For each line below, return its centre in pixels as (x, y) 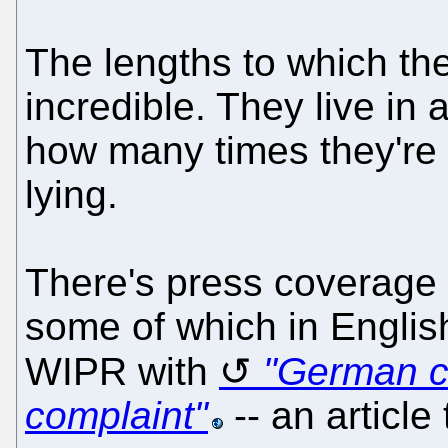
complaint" (116, 415)
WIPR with (122, 371)
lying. (71, 194)
